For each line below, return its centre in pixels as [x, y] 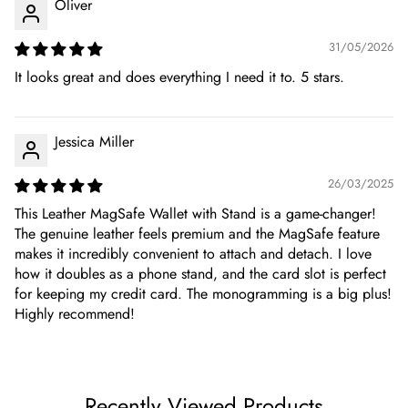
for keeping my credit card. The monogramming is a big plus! [203, 294]
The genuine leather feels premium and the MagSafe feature [197, 234]
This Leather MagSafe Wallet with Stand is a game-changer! [195, 214]
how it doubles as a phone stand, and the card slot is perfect [200, 274]
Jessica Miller [94, 142]
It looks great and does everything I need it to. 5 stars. [179, 77]
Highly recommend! [75, 314]
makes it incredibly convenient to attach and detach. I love [193, 254]
